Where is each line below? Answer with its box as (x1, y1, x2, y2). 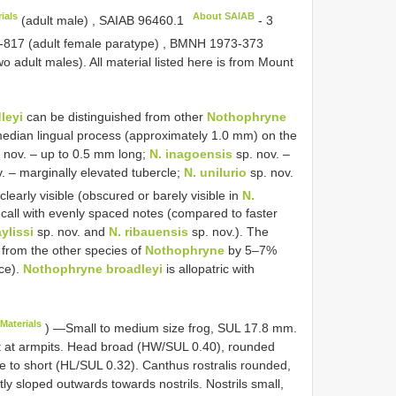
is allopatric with (163, 262, 255, 277)
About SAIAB (192, 11, 255, 22)
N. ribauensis (109, 225, 188, 240)
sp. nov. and (34, 225, 109, 240)
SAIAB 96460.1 (99, 12, 185, 27)
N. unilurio (184, 164, 247, 179)
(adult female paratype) (25, 35, 164, 50)
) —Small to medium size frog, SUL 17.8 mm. (42, 320, 298, 335)
